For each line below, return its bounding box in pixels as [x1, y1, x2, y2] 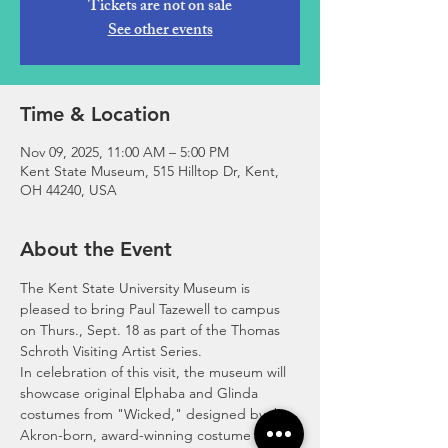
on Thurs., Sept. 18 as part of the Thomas [20, 321, 284, 339]
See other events [107, 17, 213, 46]
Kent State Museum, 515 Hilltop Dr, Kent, [20, 162, 279, 180]
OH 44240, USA [20, 181, 117, 199]
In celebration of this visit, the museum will [20, 363, 290, 381]
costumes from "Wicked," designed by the [20, 405, 294, 423]
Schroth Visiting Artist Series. [20, 342, 206, 360]
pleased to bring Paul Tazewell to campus [20, 300, 284, 318]
